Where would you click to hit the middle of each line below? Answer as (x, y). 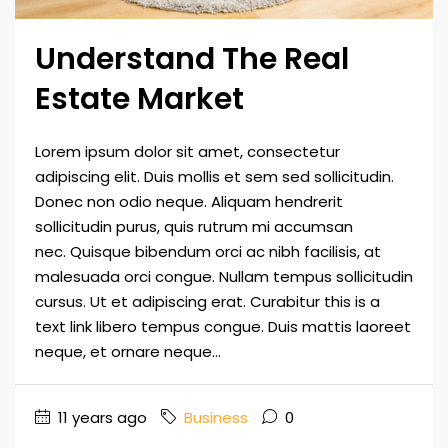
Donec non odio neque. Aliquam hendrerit (189, 201)
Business (216, 417)
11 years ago (100, 417)
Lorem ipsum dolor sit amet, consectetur (187, 151)
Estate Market (139, 98)
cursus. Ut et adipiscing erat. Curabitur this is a (207, 301)
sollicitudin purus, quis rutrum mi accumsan (194, 226)
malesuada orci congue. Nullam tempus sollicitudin (224, 276)
